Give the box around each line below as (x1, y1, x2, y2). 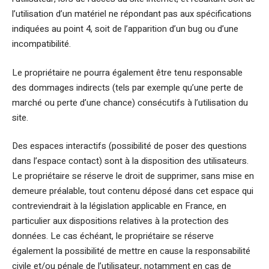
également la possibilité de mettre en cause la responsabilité (12, 244, 250, 258)
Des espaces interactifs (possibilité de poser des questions (12, 139, 247, 153)
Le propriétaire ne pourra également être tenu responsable (12, 65, 243, 79)
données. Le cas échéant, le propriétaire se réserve (12, 229, 214, 243)
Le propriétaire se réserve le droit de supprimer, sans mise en (12, 169, 254, 183)
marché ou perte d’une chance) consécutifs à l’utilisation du (12, 95, 248, 109)
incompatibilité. (12, 37, 71, 50)
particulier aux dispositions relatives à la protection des (12, 214, 229, 228)
